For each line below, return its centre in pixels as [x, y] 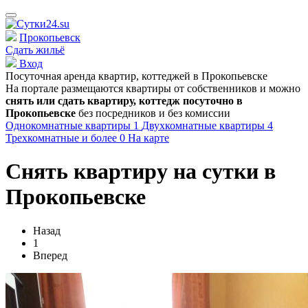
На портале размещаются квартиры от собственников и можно [153, 88]
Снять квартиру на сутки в [141, 172]
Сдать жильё [35, 50]
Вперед [50, 255]
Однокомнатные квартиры [69, 125]
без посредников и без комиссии [153, 113]
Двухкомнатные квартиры [205, 125]
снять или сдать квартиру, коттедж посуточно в [124, 101]
